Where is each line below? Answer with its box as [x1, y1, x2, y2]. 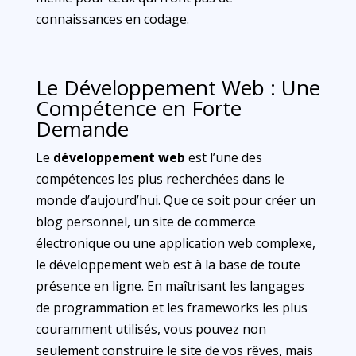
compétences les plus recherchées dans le [35, 170, 284, 188]
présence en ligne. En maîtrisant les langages [35, 277, 304, 295]
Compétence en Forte [35, 94, 242, 122]
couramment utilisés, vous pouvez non [35, 320, 266, 338]
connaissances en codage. [35, 10, 189, 28]
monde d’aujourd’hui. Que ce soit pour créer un [35, 192, 315, 209]
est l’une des [184, 149, 262, 166]
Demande [35, 114, 129, 143]
